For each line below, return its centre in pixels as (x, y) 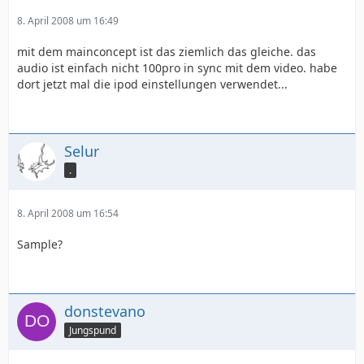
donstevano (105, 311)
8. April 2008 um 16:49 (68, 21)
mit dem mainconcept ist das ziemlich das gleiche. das (167, 52)
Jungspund (93, 330)
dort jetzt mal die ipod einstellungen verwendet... (152, 84)
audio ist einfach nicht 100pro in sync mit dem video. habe (177, 68)
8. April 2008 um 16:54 (68, 213)
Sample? (40, 244)
